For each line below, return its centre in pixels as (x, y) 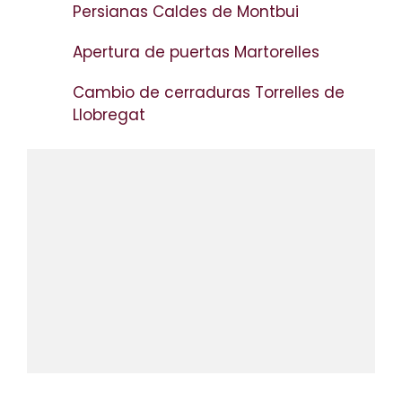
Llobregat (111, 114)
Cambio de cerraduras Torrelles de (209, 92)
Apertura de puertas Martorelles (198, 52)
